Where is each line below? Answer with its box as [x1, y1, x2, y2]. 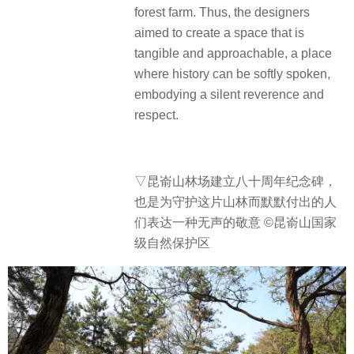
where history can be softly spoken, [134, 66, 330, 81]
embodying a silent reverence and [134, 87, 324, 101]
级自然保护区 [134, 236, 210, 250]
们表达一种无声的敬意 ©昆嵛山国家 [134, 216, 337, 230]
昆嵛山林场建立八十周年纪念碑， [147, 175, 337, 189]
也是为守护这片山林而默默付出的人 [134, 195, 337, 209]
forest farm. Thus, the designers [134, 5, 310, 19]
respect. [134, 107, 179, 122]
